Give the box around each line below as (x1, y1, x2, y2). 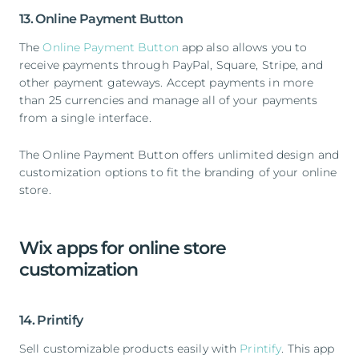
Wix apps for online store (19, 236, 226, 259)
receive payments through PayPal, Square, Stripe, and (19, 57, 323, 72)
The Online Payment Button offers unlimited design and (19, 147, 339, 162)
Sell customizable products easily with (19, 341, 240, 356)
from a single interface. (19, 110, 151, 125)
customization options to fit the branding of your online (19, 164, 337, 179)
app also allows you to (178, 39, 308, 54)
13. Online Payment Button (19, 10, 183, 26)
